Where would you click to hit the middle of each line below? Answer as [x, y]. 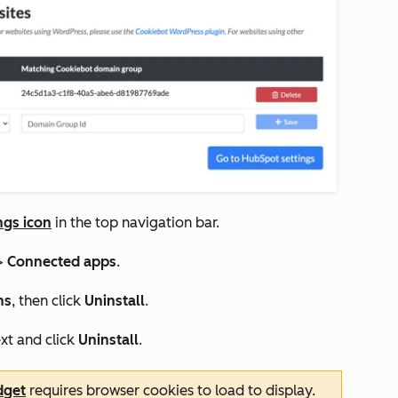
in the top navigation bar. [135, 223]
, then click [48, 301]
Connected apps [62, 262]
